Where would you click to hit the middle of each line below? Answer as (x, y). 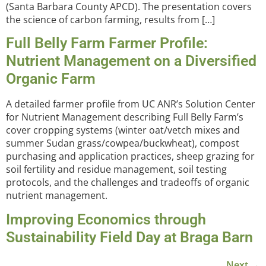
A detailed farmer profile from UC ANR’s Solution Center (131, 104)
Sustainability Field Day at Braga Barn (129, 237)
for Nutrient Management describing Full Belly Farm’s (125, 117)
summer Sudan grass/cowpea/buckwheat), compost (123, 143)
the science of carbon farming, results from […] (110, 19)
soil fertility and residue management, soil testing (116, 170)
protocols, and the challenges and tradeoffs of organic (128, 183)
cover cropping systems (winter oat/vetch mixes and (123, 130)
